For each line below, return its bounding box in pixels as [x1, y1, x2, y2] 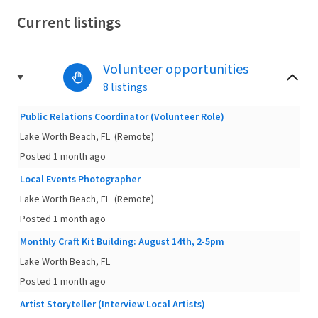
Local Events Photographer [20, 172, 141, 187]
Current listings [17, 11, 121, 34]
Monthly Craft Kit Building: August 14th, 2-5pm [20, 235, 224, 249]
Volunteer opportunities [102, 60, 248, 79]
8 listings [102, 79, 148, 95]
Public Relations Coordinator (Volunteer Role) [20, 110, 224, 124]
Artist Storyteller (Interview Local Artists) [20, 297, 205, 312]
